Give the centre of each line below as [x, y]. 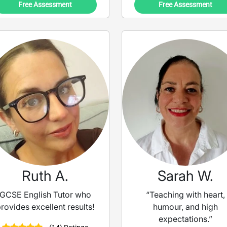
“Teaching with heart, [186, 195]
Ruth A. [45, 176]
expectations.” [186, 219]
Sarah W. [186, 176]
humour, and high [186, 207]
